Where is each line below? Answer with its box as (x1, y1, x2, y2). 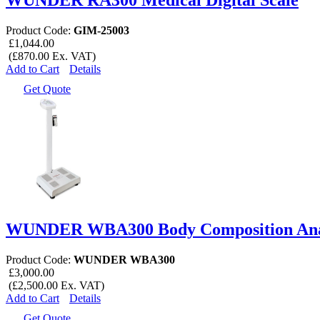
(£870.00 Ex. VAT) (6, 49, 96, 62)
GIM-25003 (74, 24, 129, 36)
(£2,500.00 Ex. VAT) (6, 279, 104, 291)
